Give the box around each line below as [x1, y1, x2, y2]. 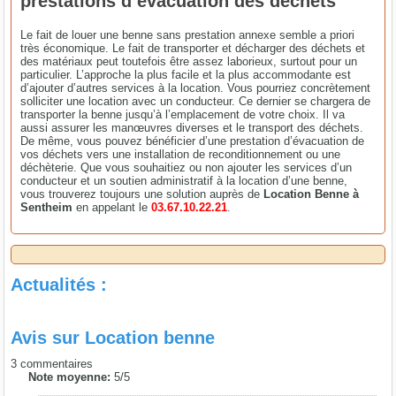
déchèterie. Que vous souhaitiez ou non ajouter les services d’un [20, 160, 353, 174]
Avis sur [11, 327, 86, 347]
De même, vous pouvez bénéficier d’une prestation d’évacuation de [20, 133, 365, 148]
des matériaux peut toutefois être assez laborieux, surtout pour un [20, 54, 358, 68]
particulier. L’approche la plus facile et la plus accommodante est [20, 67, 352, 81]
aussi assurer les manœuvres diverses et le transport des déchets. [20, 120, 364, 134]
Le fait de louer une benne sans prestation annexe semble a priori [20, 27, 355, 42]
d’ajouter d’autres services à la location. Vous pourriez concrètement [20, 80, 371, 95]
